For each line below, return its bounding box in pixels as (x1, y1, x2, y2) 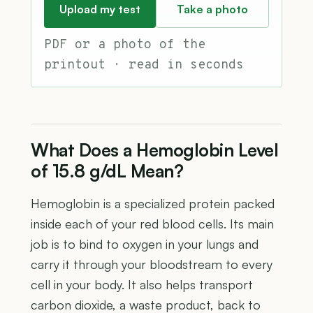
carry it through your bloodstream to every (31, 256, 272, 272)
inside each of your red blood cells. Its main (31, 215, 274, 231)
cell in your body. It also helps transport (31, 276, 253, 292)
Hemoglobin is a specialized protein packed (31, 195, 275, 211)
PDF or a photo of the (44, 36, 205, 53)
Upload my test (59, 1, 140, 16)
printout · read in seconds (44, 57, 244, 73)
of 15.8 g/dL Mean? (31, 159, 183, 182)
